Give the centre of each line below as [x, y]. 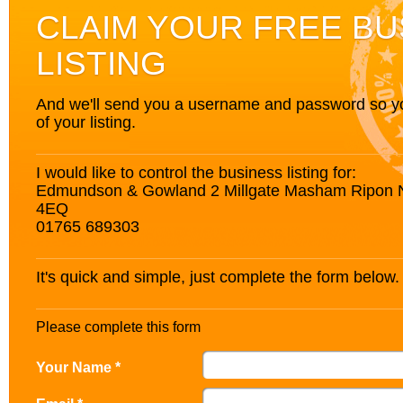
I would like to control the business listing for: [196, 172]
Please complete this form [118, 327]
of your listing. [86, 122]
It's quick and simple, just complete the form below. [218, 277]
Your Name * [78, 367]
